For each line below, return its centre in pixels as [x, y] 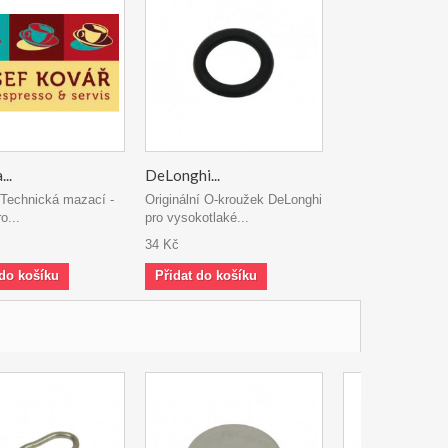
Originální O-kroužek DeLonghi [233, 199]
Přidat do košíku [206, 275]
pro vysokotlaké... [197, 217]
